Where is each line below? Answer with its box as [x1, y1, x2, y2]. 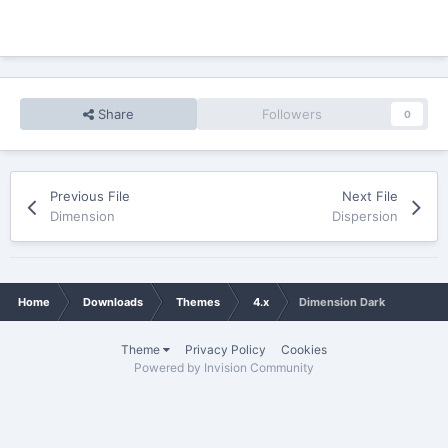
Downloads [83, 295, 143, 310]
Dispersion [331, 208, 398, 225]
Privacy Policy [185, 342, 266, 358]
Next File [341, 188, 398, 205]
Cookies [281, 342, 327, 358]
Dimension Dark [299, 295, 385, 310]
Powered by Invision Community [134, 360, 314, 376]
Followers [262, 106, 323, 123]
